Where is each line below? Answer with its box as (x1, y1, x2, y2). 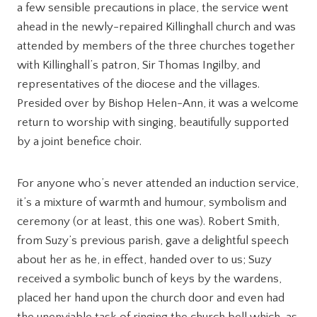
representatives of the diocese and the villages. (17, 78, 260, 91)
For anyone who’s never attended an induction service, (17, 177, 299, 190)
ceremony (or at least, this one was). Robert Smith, (17, 215, 279, 229)
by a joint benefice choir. (17, 135, 142, 149)
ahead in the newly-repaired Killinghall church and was (17, 21, 296, 34)
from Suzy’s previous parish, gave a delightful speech (17, 234, 289, 248)
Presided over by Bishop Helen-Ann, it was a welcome (17, 97, 299, 110)
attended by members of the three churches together (17, 40, 295, 53)
